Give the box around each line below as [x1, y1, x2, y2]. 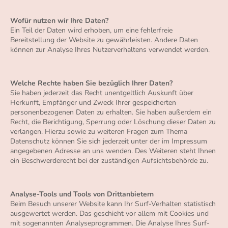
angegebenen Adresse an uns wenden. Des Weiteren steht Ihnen [10, 146, 216, 156]
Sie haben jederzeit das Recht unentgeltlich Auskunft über [10, 88, 193, 98]
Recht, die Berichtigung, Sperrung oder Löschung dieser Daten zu [10, 117, 216, 127]
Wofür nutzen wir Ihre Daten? [10, 16, 108, 26]
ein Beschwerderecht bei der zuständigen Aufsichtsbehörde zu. [10, 156, 208, 166]
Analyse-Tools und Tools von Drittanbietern [10, 189, 154, 199]
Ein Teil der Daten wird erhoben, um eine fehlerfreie [10, 25, 173, 36]
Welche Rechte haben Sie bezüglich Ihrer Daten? [10, 78, 173, 89]
